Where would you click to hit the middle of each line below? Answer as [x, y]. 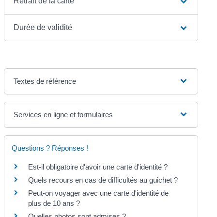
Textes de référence [45, 81]
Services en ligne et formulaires [63, 114]
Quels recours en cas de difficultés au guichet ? [103, 180]
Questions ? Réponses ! [50, 148]
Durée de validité [43, 27]
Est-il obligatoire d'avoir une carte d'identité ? [98, 167]
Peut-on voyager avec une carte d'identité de [99, 193]
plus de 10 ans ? [54, 203]
